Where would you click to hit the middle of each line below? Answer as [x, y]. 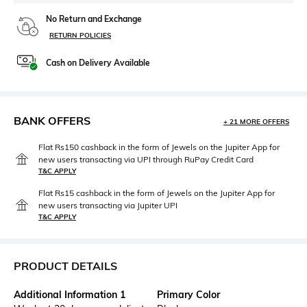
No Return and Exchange [94, 19]
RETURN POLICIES [80, 36]
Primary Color [188, 295]
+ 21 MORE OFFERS [256, 122]
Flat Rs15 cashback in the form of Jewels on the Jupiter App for [157, 193]
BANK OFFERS [52, 121]
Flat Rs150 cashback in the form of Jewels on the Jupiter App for [159, 147]
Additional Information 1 [70, 295]
